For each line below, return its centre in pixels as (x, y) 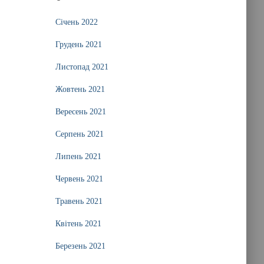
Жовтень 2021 (80, 89)
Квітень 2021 (78, 224)
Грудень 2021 (78, 44)
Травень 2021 (79, 201)
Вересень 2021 (80, 112)
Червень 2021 (79, 179)
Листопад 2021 (82, 67)
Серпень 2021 (79, 134)
